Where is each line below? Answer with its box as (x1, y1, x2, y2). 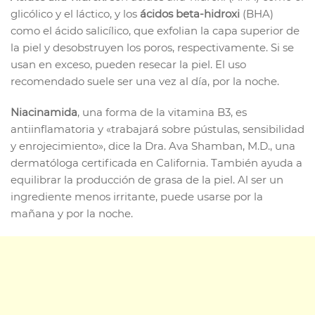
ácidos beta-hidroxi (140, 6, 240, 20)
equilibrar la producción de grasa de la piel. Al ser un (11, 172, 283, 186)
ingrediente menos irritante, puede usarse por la (11, 189, 263, 203)
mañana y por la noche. (11, 206, 133, 220)
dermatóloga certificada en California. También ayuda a (11, 155, 302, 169)
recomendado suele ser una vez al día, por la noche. (11, 74, 279, 88)
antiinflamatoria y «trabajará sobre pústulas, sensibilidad (11, 122, 304, 136)
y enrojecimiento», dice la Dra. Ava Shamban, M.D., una (11, 139, 295, 153)
